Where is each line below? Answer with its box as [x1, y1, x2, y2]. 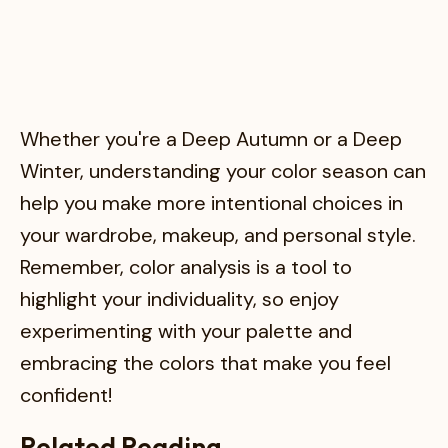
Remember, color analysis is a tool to [20, 253, 352, 280]
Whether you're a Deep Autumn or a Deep [20, 125, 402, 152]
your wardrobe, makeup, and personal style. [20, 221, 416, 248]
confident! [20, 381, 112, 408]
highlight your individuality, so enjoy [20, 285, 339, 312]
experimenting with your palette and [20, 317, 352, 344]
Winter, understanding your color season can [20, 157, 426, 184]
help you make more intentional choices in [20, 189, 403, 216]
